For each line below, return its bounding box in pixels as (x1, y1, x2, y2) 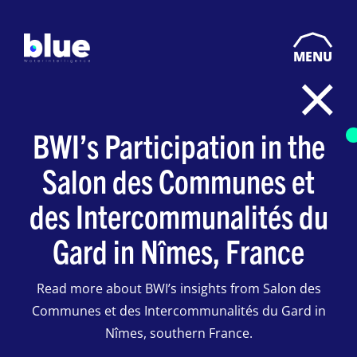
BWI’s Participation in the (32, 125, 325, 165)
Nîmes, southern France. (104, 324, 253, 342)
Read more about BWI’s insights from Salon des (36, 280, 321, 297)
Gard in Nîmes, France (53, 230, 304, 270)
